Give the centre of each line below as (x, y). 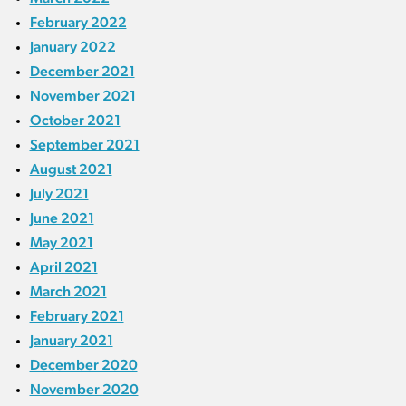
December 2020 (83, 365)
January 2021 (71, 341)
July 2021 (59, 194)
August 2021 (71, 169)
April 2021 (63, 267)
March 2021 (68, 292)
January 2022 (72, 47)
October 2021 (75, 121)
